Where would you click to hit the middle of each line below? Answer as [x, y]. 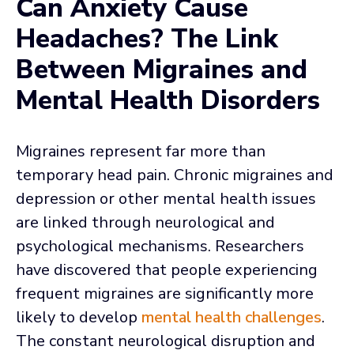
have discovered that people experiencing [167, 269]
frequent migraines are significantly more [165, 293]
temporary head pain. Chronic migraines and [175, 175]
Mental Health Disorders [168, 100]
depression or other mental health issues [166, 198]
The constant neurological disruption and [166, 341]
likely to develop [79, 317]
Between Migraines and [162, 70]
